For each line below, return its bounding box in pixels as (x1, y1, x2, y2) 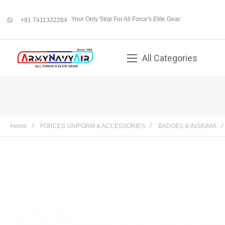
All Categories (142, 53, 197, 63)
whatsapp (9, 22, 36, 29)
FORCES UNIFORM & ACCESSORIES (40, 123, 145, 130)
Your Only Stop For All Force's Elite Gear (71, 15, 180, 23)
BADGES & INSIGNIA (158, 123, 216, 130)
